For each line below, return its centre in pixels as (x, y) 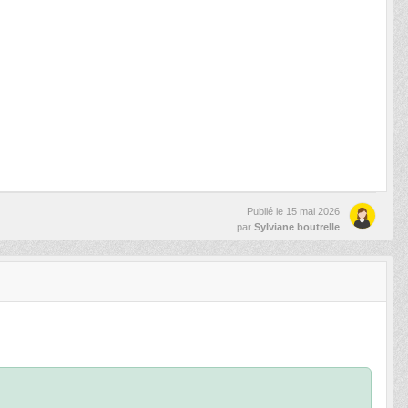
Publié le (266, 211)
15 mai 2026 (313, 211)
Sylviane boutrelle (297, 226)
